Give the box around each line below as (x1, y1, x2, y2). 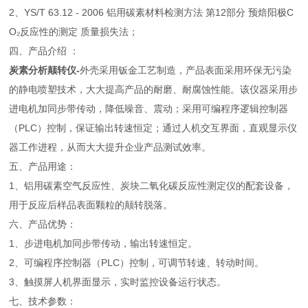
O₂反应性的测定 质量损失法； (9, 26, 139, 37)
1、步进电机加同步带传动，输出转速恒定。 (9, 238, 198, 249)
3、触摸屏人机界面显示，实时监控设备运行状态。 (9, 276, 227, 287)
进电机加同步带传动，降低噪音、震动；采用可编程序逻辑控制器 (9, 103, 289, 114)
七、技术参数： (9, 296, 77, 307)
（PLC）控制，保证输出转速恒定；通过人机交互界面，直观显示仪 (9, 122, 298, 133)
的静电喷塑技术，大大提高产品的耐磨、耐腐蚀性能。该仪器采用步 (9, 84, 298, 95)
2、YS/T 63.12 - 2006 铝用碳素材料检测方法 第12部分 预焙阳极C (9, 7, 294, 18)
